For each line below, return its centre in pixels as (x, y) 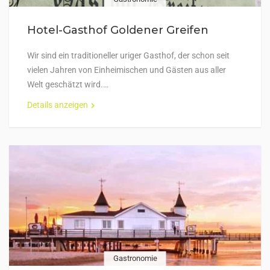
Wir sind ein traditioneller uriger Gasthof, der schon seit (128, 55)
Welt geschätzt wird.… (68, 84)
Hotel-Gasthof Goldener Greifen (118, 30)
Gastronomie (135, 258)
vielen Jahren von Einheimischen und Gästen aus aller (127, 70)
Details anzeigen (58, 105)
